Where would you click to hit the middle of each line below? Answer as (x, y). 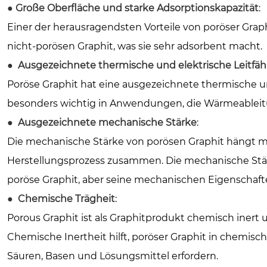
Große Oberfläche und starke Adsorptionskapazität (137, 8)
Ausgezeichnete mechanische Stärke (107, 122)
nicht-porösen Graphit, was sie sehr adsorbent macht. (135, 46)
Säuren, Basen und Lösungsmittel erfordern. (113, 256)
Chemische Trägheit (66, 198)
